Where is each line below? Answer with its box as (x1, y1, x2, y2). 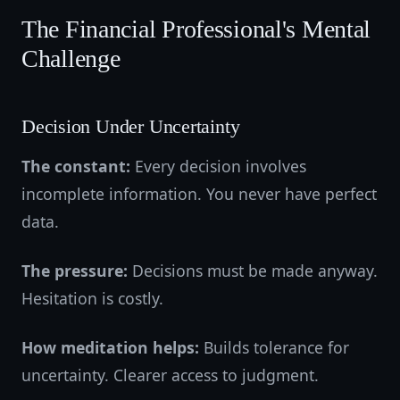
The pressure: (21, 260, 128, 281)
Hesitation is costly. (21, 287, 163, 309)
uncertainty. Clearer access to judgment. (21, 364, 319, 386)
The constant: (21, 155, 130, 177)
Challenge (21, 45, 121, 72)
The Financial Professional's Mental (21, 15, 371, 43)
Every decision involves (130, 155, 306, 177)
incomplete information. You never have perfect (21, 183, 377, 204)
